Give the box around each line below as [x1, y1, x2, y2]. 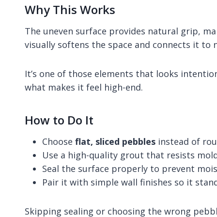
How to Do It [25, 111, 93, 128]
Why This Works [25, 1, 115, 17]
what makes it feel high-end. [25, 81, 143, 93]
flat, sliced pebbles [75, 135, 155, 147]
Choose [42, 135, 75, 147]
